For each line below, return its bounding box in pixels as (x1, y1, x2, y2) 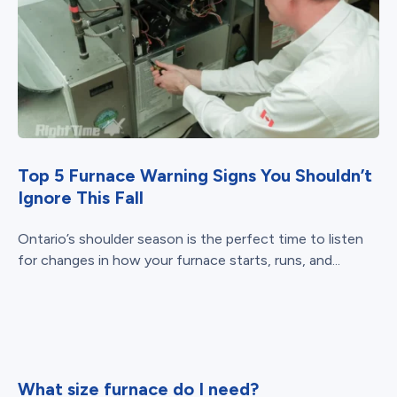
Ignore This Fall (18, 187, 144, 209)
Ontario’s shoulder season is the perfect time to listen (18, 230, 363, 248)
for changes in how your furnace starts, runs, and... (18, 252, 340, 269)
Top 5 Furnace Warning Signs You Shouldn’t (18, 165, 372, 187)
